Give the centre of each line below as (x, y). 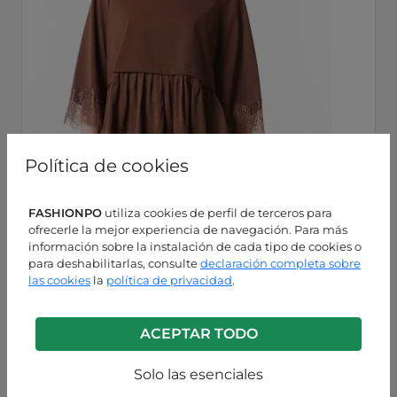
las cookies (59, 280)
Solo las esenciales (198, 374)
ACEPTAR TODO (198, 334)
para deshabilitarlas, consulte (114, 263)
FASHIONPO (65, 213)
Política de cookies (107, 166)
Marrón (63, 314)
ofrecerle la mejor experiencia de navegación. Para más (188, 230)
